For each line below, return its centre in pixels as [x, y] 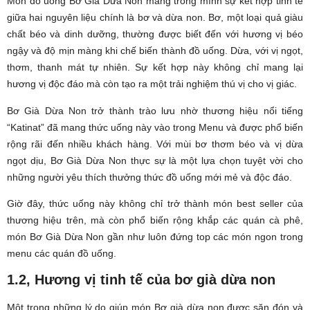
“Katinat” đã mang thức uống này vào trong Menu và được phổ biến [155, 127]
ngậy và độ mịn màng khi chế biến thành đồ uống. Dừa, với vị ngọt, [155, 51]
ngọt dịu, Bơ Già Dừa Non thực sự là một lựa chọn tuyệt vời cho [155, 160]
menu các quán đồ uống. [62, 253]
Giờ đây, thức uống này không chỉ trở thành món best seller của [155, 203]
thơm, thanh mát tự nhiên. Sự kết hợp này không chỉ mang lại [155, 67]
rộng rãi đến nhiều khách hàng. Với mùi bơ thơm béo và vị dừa [155, 144]
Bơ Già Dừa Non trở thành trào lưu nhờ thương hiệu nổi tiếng [155, 110]
